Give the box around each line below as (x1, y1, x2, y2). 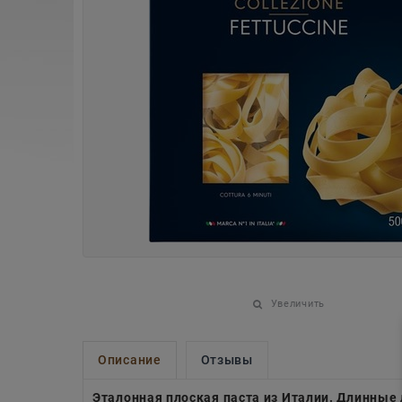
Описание (98, 353, 162, 368)
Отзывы (200, 353, 253, 368)
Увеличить (270, 298, 325, 310)
